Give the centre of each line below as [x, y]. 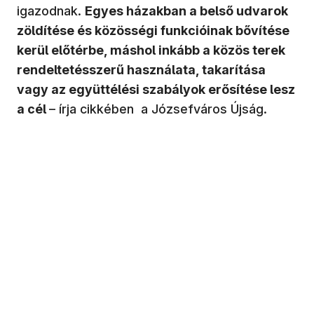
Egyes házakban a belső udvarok [186, 11]
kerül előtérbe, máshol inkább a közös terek [151, 50]
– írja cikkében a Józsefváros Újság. [160, 109]
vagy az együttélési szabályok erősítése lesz [156, 90]
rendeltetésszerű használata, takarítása [141, 70]
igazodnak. [51, 11]
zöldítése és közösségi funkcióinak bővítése [153, 31]
